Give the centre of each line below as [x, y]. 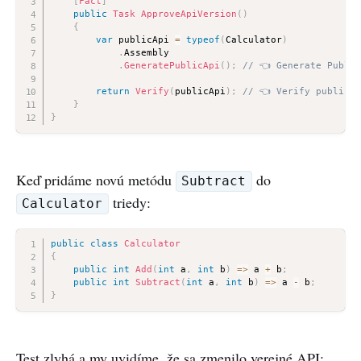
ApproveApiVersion [189, 14]
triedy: [129, 202]
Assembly [146, 52]
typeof [203, 39]
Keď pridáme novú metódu [96, 179]
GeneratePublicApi [172, 65]
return [112, 91]
